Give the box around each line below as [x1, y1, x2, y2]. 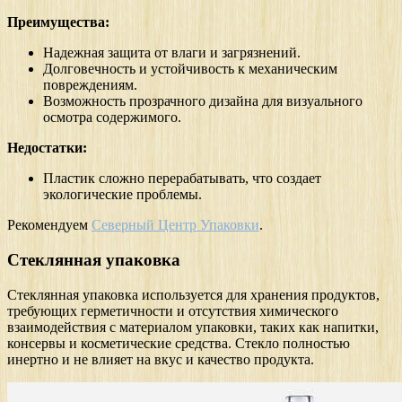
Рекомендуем [7, 217, 92, 233]
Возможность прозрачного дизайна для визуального [43, 93, 363, 109]
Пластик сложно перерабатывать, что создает [43, 170, 321, 187]
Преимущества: [7, 14, 109, 31]
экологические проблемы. [43, 187, 202, 203]
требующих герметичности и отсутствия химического [7, 302, 338, 319]
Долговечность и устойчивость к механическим [43, 61, 337, 77]
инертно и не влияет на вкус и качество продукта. [7, 351, 314, 367]
